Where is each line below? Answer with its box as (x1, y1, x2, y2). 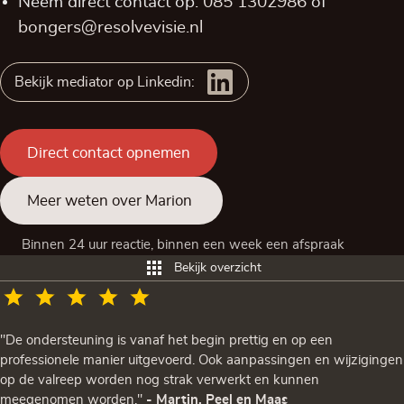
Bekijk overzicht (173, 262, 262, 274)
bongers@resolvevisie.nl (18, 19, 203, 36)
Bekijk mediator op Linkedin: (14, 75, 195, 89)
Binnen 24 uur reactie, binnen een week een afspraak (22, 238, 348, 252)
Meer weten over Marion (27, 193, 196, 208)
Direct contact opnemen (27, 145, 190, 161)
